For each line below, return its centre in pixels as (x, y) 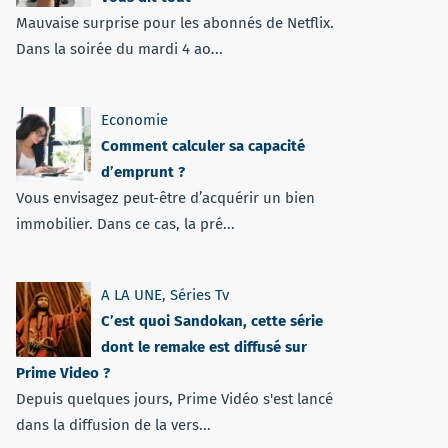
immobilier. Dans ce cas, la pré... (125, 224)
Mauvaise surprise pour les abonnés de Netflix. (175, 23)
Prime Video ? (63, 373)
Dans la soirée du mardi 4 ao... (119, 49)
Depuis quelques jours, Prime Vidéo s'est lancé (174, 399)
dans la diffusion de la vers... (113, 425)
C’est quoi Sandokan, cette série (212, 321)
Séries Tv (199, 295)
